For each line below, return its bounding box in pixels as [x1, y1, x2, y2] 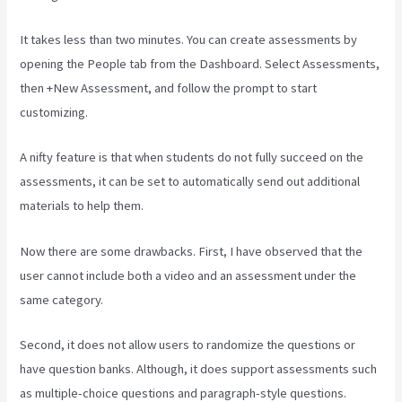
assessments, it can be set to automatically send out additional [20, 173, 361, 190]
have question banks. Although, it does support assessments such [20, 361, 378, 378]
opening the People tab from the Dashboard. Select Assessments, [20, 56, 380, 73]
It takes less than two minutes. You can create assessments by [20, 31, 358, 48]
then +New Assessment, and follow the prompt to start [20, 80, 318, 97]
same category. [20, 291, 104, 308]
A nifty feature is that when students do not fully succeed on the [20, 149, 364, 166]
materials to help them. [20, 197, 144, 214]
